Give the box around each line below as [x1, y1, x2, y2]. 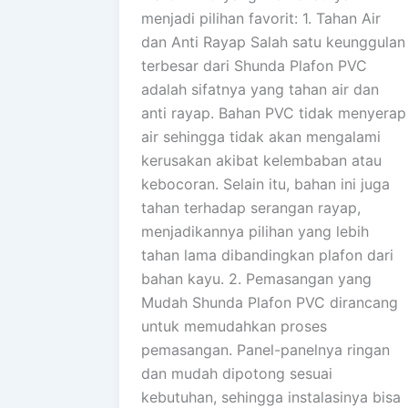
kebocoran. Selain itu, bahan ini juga [141, 175, 390, 194]
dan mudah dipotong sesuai [141, 364, 332, 383]
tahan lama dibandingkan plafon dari [141, 246, 393, 265]
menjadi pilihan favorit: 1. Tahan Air [141, 9, 381, 28]
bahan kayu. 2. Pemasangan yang [141, 270, 372, 289]
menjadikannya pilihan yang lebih [141, 222, 369, 241]
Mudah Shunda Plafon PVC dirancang [141, 293, 398, 312]
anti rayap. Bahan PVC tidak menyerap [141, 104, 406, 123]
